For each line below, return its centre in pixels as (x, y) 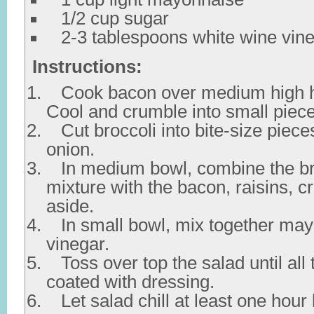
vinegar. (78, 244)
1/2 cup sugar (108, 18)
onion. (70, 149)
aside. (70, 206)
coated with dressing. (130, 282)
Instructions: (87, 67)
